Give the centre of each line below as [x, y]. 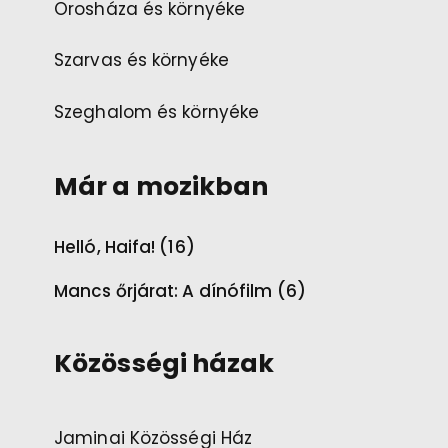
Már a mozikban [161, 187]
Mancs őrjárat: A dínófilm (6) [180, 291]
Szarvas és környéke [141, 60]
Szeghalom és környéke [157, 111]
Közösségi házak [164, 363]
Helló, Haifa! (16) [124, 247]
